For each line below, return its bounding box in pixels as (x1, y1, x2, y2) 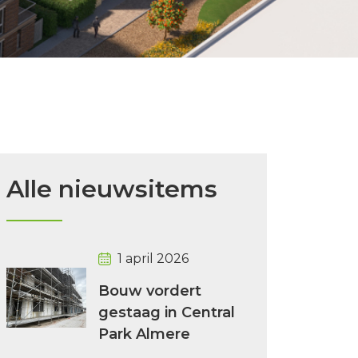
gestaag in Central (98, 304, 235, 321)
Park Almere (98, 325, 190, 343)
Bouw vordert (98, 282, 201, 300)
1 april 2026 (117, 251, 189, 266)
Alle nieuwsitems (6, 174, 217, 204)
